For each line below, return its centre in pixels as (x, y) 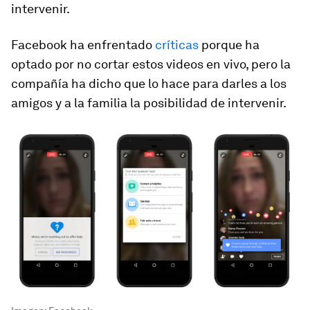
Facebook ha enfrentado (83, 45)
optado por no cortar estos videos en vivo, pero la (151, 64)
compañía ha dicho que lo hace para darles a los (149, 83)
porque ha (229, 45)
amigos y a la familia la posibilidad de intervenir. (149, 103)
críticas (177, 45)
